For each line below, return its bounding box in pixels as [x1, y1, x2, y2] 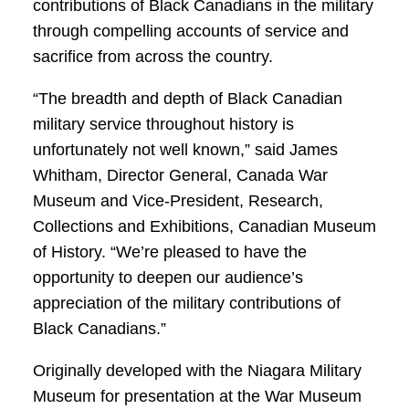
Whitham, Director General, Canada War [33, 166, 328, 184]
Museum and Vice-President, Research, [33, 192, 323, 210]
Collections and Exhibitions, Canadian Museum [33, 217, 376, 236]
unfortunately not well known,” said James [33, 141, 338, 159]
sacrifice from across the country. [33, 47, 273, 66]
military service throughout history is [33, 115, 294, 133]
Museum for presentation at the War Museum [33, 387, 362, 405]
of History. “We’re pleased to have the [33, 243, 307, 261]
